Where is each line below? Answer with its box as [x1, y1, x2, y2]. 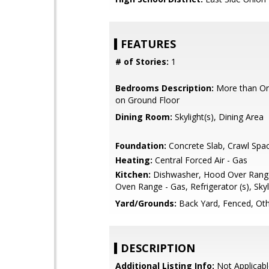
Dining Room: [115, 111, 172, 122]
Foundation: [115, 140, 166, 151]
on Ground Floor [115, 94, 180, 106]
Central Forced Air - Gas [153, 154, 247, 166]
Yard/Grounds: [115, 198, 177, 209]
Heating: [115, 154, 153, 166]
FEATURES [121, 37, 176, 51]
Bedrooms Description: [115, 82, 214, 94]
